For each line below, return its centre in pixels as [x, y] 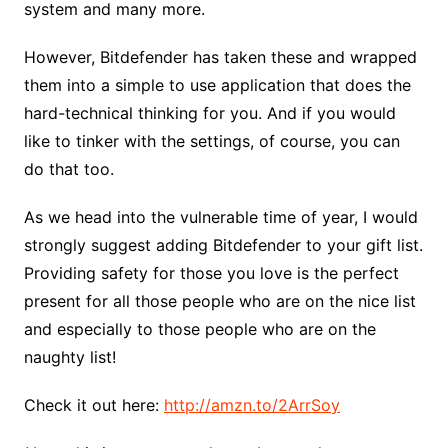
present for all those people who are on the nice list [219, 301]
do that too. [68, 169]
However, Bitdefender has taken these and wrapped [220, 57]
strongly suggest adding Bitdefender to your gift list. [223, 245]
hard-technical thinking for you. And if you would [209, 113]
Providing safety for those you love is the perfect [211, 273]
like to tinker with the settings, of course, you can [211, 141]
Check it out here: [93, 405]
